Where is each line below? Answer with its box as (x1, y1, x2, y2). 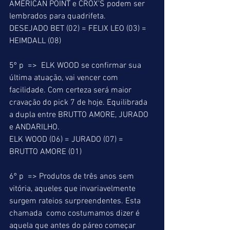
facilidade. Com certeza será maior (9, 85, 133, 95)
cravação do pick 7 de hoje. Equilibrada (9, 98, 149, 108)
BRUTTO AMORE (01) (9, 147, 84, 157)
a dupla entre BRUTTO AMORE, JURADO (9, 110, 150, 120)
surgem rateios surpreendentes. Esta (9, 196, 143, 206)
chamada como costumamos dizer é (9, 208, 142, 219)
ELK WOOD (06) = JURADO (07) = (9, 135, 125, 145)
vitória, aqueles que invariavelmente (9, 184, 138, 194)
